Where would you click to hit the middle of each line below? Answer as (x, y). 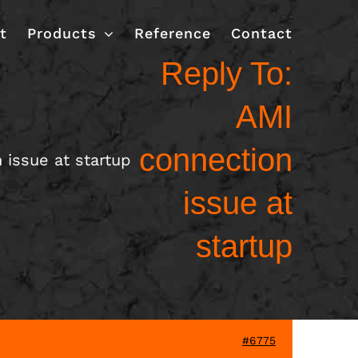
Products (62, 33)
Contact (262, 33)
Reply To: (227, 74)
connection (216, 160)
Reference (173, 33)
